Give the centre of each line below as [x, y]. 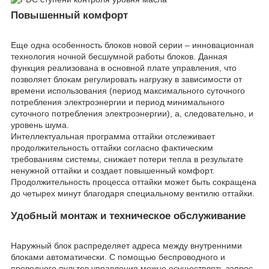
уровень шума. [40, 125]
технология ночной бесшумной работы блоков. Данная [119, 57]
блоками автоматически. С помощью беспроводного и [118, 257]
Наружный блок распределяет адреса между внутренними [126, 245]
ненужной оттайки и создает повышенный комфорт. [113, 171]
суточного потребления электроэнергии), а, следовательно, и [132, 114]
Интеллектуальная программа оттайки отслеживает [113, 137]
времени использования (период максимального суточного [128, 91]
